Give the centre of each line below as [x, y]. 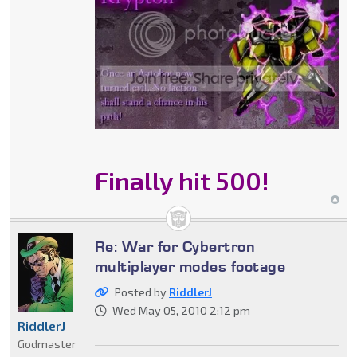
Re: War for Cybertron [175, 246]
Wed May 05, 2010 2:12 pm [181, 310]
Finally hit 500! [182, 180]
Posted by [141, 292]
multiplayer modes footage [190, 266]
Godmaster [47, 343]
